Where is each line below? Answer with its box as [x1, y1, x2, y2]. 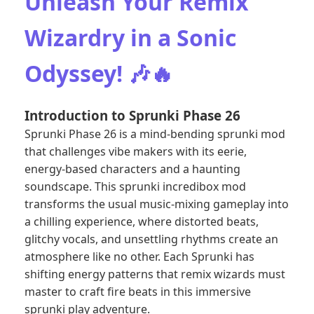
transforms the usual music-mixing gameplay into [25, 196, 289, 212]
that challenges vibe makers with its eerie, [25, 144, 247, 159]
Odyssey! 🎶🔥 [25, 58, 173, 88]
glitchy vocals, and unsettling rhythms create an [25, 231, 278, 247]
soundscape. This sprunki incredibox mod [25, 179, 246, 194]
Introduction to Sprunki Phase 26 [25, 107, 240, 124]
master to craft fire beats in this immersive [25, 284, 251, 299]
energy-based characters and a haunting [25, 161, 240, 177]
